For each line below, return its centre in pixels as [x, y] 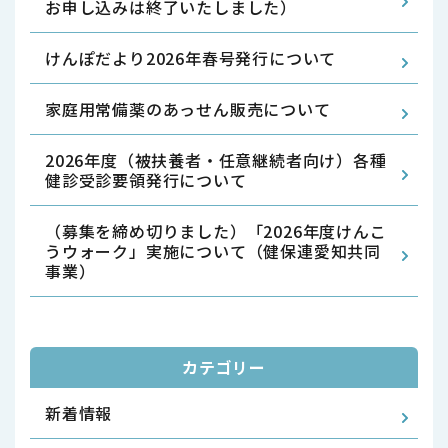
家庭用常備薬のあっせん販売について [188, 109]
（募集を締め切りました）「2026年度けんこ [216, 231]
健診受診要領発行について [146, 180]
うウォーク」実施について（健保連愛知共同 [213, 251]
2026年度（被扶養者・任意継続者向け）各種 [216, 160]
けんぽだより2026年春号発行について [191, 58]
